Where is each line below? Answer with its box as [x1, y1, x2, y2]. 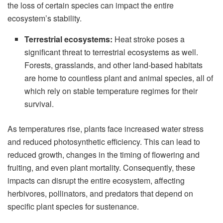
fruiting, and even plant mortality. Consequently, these [7, 162, 195, 174]
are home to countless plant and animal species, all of [24, 72, 214, 84]
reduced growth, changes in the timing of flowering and [7, 149, 200, 161]
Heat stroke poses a [112, 33, 185, 45]
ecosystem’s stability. [7, 12, 82, 24]
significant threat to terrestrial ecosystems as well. [24, 46, 199, 58]
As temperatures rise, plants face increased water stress [7, 123, 204, 135]
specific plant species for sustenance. [7, 201, 139, 213]
